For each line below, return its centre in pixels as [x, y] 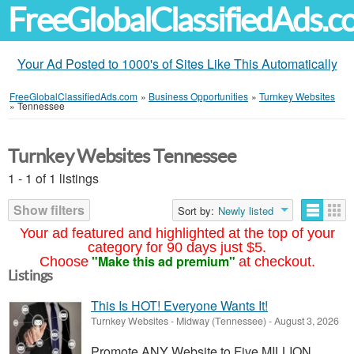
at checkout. [277, 262]
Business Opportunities [198, 96]
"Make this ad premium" [163, 261]
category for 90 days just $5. [177, 247]
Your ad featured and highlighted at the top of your [177, 233]
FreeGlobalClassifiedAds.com [73, 96]
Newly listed [246, 211]
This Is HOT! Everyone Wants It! [179, 305]
